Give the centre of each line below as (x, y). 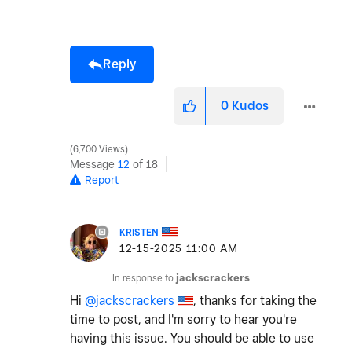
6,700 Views (99, 150)
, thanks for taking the (255, 301)
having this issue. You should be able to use (192, 339)
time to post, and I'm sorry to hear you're (183, 320)
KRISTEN (139, 233)
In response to (144, 278)
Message (94, 165)
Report (102, 180)
